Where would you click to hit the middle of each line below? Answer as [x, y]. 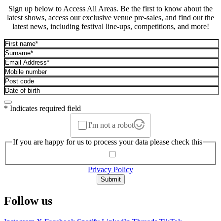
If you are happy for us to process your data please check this [108, 142]
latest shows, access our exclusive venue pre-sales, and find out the [110, 17]
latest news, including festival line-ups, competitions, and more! [110, 26]
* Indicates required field [42, 108]
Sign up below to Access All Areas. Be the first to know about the [110, 8]
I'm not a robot [111, 125]
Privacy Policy [110, 169]
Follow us [28, 201]
